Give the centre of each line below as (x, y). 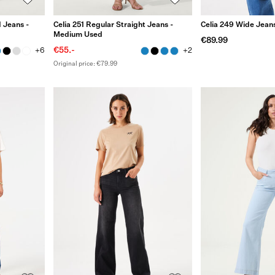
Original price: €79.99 (85, 64)
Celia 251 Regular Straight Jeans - (113, 25)
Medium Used (78, 35)
